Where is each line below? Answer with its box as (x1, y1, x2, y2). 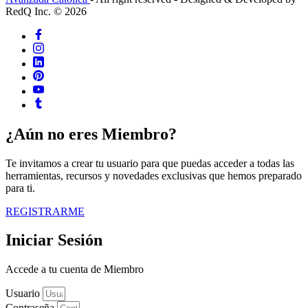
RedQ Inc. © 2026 (5, 5, 87, 17)
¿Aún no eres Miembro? (5, 124, 177, 143)
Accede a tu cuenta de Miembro (5, 263, 144, 276)
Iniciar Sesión (5, 231, 102, 250)
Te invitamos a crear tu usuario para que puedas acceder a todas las (5, 157, 294, 169)
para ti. (5, 181, 35, 194)
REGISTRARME (5, 205, 85, 217)
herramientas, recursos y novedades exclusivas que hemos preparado (5, 169, 302, 181)
